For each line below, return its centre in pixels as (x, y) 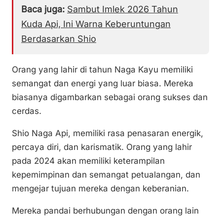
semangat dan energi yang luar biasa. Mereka (103, 83)
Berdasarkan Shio (59, 38)
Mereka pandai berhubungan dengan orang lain (105, 210)
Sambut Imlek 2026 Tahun (123, 9)
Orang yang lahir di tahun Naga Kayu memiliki (102, 69)
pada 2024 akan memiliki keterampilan (88, 161)
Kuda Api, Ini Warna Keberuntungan (96, 24)
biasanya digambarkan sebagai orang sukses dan (110, 97)
